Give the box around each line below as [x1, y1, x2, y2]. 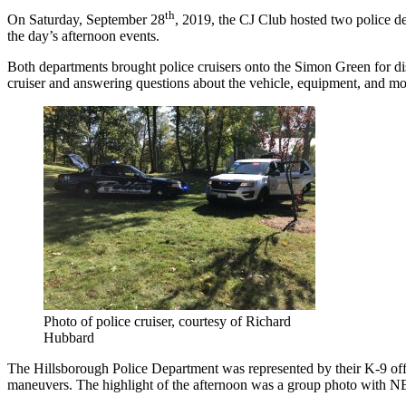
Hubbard [43, 330, 94, 346]
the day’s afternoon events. [7, 28, 159, 44]
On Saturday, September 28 [7, 12, 165, 28]
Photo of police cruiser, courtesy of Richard [43, 314, 291, 330]
